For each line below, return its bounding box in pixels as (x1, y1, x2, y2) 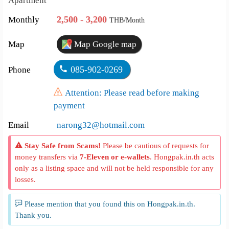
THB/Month (109, 16, 145, 24)
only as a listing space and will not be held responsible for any (15, 164, 214, 172)
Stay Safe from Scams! (25, 141, 101, 150)
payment (53, 101, 85, 110)
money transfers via (15, 152, 80, 161)
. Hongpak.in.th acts (150, 152, 215, 161)
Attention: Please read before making (64, 88, 199, 98)
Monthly (8, 15, 40, 25)
